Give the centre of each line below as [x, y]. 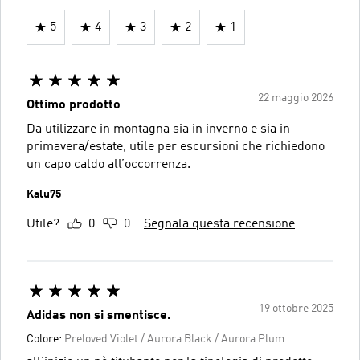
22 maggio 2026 [296, 98]
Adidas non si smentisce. [99, 315]
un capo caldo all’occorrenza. [108, 164]
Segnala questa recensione [219, 224]
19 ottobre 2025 [296, 308]
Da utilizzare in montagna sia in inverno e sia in [158, 129]
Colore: [45, 339]
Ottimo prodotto [74, 105]
